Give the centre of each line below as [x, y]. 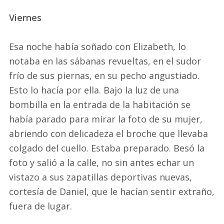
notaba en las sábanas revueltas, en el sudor [105, 61]
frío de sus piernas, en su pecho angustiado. [104, 75]
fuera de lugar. [40, 206]
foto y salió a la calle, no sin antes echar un [101, 162]
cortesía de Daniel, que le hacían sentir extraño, [112, 191]
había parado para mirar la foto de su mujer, [106, 119]
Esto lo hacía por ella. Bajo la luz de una [94, 90]
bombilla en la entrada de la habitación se [100, 104]
